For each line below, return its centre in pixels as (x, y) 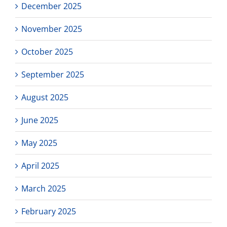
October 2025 (47, 51)
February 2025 (49, 211)
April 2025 (40, 165)
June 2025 (40, 120)
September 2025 (53, 74)
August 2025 (45, 97)
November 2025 (52, 29)
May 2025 (39, 143)
